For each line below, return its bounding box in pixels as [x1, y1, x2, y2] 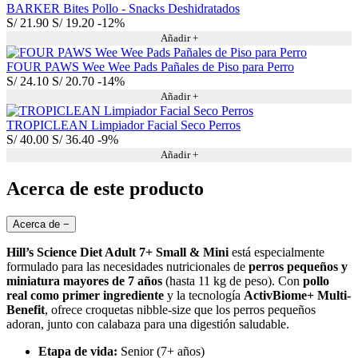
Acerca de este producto [6, 178, 204, 200]
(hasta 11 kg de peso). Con [162, 274, 303, 288]
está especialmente [229, 245, 324, 259]
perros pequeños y [249, 260, 348, 273]
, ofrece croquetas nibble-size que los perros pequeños [45, 303, 316, 316]
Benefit [6, 303, 45, 316]
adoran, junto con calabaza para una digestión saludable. [6, 317, 289, 331]
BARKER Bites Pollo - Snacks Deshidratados [6, 2, 240, 16]
